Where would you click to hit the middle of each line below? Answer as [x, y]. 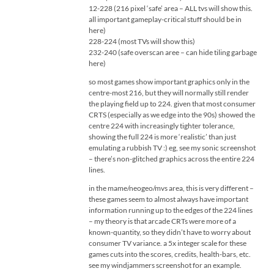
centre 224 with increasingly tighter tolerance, [162, 126]
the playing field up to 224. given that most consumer [172, 104]
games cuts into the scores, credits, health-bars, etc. [170, 254]
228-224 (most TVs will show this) [142, 41]
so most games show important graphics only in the [169, 82]
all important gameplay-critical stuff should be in [165, 19]
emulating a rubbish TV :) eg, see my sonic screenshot [172, 148]
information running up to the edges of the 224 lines [171, 210]
